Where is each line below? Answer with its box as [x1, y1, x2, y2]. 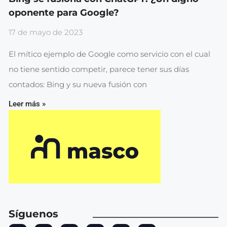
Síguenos [9, 207, 58, 220]
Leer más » [9, 99, 46, 108]
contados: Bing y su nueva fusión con [9, 80, 147, 89]
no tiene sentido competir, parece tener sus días [9, 64, 189, 74]
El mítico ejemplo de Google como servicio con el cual [9, 49, 210, 59]
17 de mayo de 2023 [9, 27, 83, 37]
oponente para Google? [9, 7, 119, 18]
